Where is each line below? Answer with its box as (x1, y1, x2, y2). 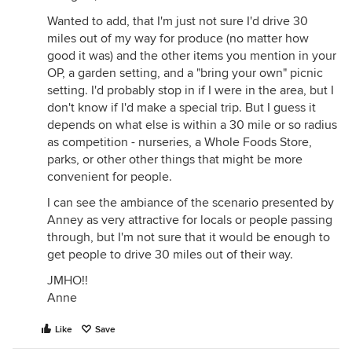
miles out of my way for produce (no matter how (47, 31, 309, 46)
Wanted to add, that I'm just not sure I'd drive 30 (47, 13, 308, 29)
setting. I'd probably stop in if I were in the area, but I (47, 82, 334, 98)
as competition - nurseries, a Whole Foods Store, (47, 134, 312, 150)
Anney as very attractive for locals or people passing (47, 212, 332, 228)
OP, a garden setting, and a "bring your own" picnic (47, 65, 323, 81)
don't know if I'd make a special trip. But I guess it (47, 100, 316, 115)
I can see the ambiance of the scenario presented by (47, 195, 334, 211)
